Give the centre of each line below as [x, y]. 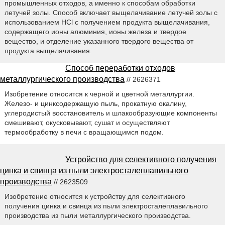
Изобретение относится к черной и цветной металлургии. [99, 94]
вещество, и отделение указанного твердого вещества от [99, 41]
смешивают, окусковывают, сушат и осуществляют [87, 123]
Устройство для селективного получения [141, 160]
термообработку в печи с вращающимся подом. [84, 132]
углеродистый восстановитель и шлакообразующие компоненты [110, 113]
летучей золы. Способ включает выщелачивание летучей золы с [111, 13]
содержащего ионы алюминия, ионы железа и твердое [95, 32]
